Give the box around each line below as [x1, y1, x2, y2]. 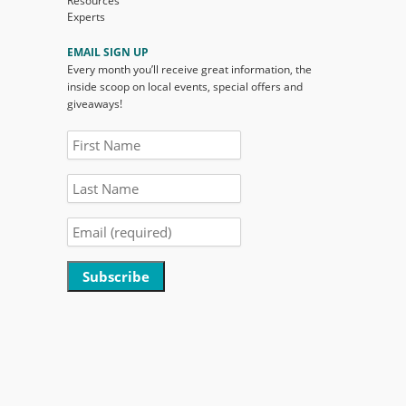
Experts [67, 9, 105, 25]
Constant [66, 307, 121, 326]
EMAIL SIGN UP [67, 44, 149, 61]
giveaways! [67, 96, 122, 112]
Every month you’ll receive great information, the [67, 62, 312, 78]
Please [66, 372, 106, 391]
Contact [66, 329, 113, 348]
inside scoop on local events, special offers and [67, 79, 303, 95]
